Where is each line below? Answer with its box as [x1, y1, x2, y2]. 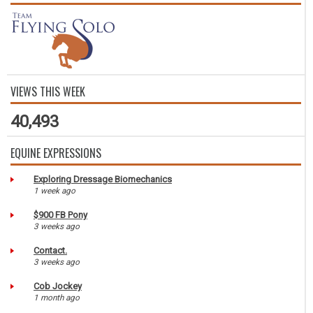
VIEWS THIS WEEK [10, 82, 85, 100]
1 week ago [34, 185, 75, 196]
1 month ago [34, 292, 80, 303]
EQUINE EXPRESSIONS [10, 144, 101, 161]
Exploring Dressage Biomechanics [34, 173, 172, 184]
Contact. [34, 245, 67, 256]
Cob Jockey [34, 280, 82, 291]
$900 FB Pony [34, 209, 87, 220]
